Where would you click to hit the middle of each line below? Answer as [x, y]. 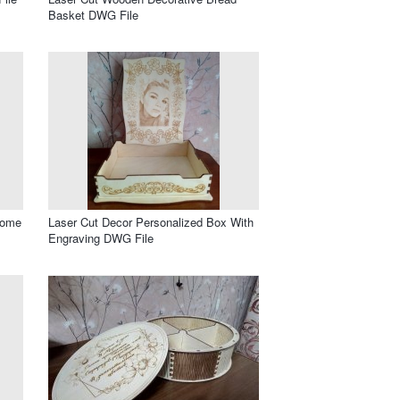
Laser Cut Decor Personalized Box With [151, 221]
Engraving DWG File [101, 237]
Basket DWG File [93, 14]
